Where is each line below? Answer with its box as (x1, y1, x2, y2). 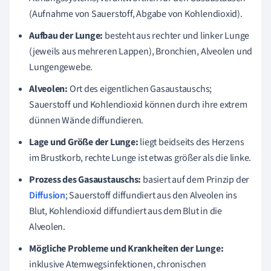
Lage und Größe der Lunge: (29, 135, 139, 149)
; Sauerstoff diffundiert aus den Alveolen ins (65, 188, 237, 202)
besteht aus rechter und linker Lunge (103, 28, 250, 42)
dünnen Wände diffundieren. (29, 113, 144, 127)
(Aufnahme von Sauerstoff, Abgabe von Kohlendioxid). (29, 7, 243, 21)
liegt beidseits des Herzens (138, 135, 244, 149)
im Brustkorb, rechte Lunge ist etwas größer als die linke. (29, 151, 252, 165)
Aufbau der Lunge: (29, 28, 103, 42)
